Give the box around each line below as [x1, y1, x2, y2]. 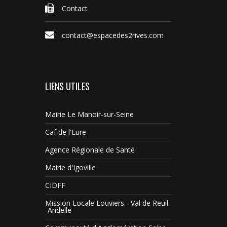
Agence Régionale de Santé [45, 145, 135, 155]
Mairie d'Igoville [45, 163, 96, 173]
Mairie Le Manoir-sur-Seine [45, 109, 134, 120]
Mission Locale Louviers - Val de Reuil [45, 198, 168, 208]
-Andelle [45, 205, 71, 215]
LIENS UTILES [45, 80, 90, 93]
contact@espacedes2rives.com [62, 30, 164, 41]
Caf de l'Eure [45, 127, 86, 137]
